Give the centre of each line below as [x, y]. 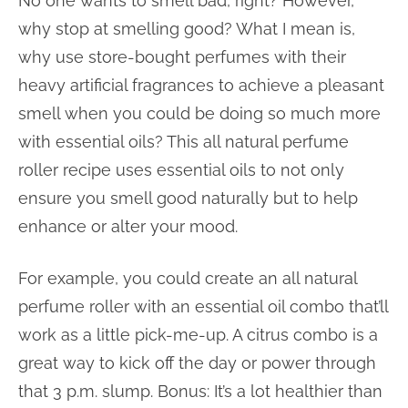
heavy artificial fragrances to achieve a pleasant [201, 85]
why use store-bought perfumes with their [182, 56]
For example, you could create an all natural [188, 278]
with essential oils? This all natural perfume [184, 141]
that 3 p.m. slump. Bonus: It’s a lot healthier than [200, 391]
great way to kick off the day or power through [197, 362]
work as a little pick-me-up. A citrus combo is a [198, 334]
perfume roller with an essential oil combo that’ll [203, 306]
